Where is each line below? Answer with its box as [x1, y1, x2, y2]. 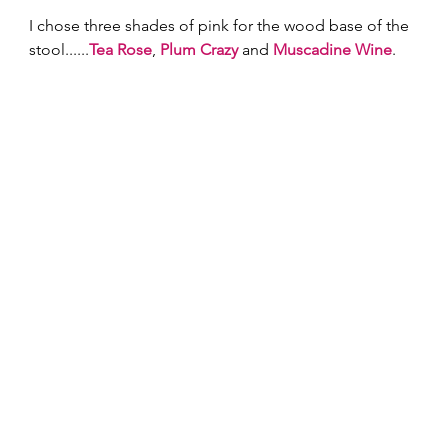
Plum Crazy [160, 40, 239, 60]
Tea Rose [89, 40, 153, 60]
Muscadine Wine [273, 40, 393, 60]
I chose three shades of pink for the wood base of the [29, 16, 414, 36]
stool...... [29, 40, 90, 60]
